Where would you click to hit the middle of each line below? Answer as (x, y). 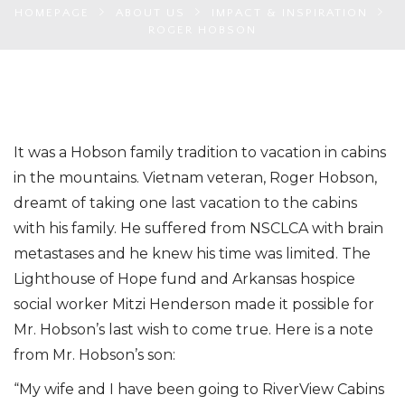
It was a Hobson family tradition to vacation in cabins (200, 152)
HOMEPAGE (52, 12)
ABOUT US (150, 12)
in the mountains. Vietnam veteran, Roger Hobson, (195, 177)
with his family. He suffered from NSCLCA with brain (198, 228)
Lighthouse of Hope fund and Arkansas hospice (184, 278)
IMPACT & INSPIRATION (289, 12)
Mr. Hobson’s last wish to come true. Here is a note (193, 329)
